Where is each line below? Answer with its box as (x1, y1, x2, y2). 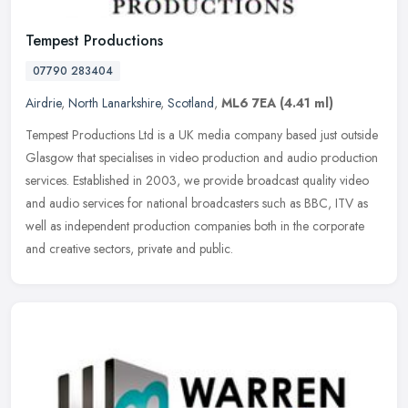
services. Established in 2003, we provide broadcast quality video (25, 171, 369, 190)
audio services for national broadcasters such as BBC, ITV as (49, 194, 368, 213)
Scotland (168, 94, 214, 113)
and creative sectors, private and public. (25, 240, 233, 259)
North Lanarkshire (68, 94, 160, 113)
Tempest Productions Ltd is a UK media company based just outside (25, 126, 378, 145)
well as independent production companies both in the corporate (25, 217, 364, 236)
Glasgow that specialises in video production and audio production (25, 148, 378, 168)
